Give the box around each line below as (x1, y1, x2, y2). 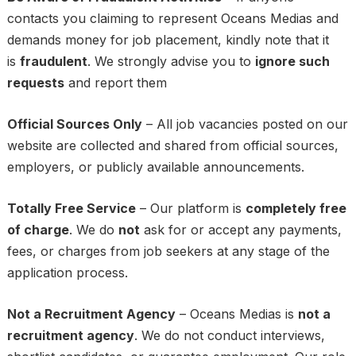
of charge (6, 221, 69, 238)
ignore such (254, 52, 330, 69)
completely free (245, 199, 346, 216)
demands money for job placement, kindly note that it (6, 31, 329, 48)
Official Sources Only (6, 115, 142, 132)
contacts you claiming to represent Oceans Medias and (6, 10, 339, 26)
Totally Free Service (6, 199, 136, 216)
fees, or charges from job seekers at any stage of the (6, 242, 330, 259)
